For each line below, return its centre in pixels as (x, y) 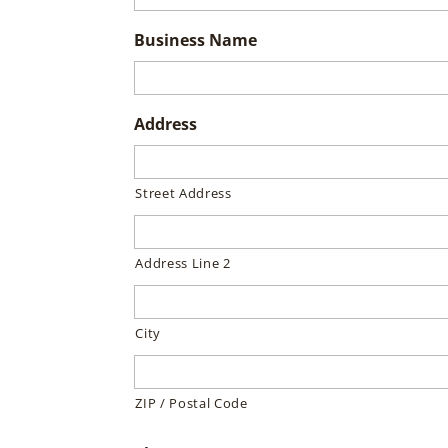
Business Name (196, 40)
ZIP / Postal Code (191, 403)
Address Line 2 (183, 263)
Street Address (183, 193)
